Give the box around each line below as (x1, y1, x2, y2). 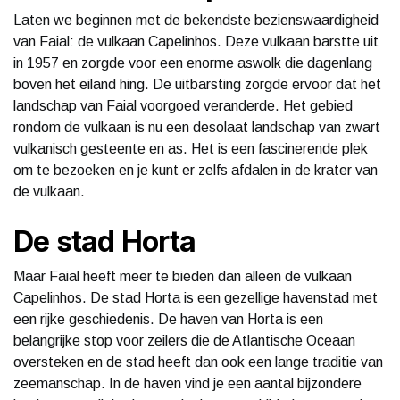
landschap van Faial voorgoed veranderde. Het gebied (13, 97, 353, 113)
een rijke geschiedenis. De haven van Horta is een (13, 311, 323, 327)
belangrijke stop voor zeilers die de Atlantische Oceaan (13, 332, 355, 348)
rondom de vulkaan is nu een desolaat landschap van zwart (13, 119, 380, 135)
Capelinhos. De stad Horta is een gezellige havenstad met (13, 289, 378, 305)
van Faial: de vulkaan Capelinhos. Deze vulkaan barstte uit (13, 33, 379, 49)
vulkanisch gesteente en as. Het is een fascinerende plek (13, 140, 368, 156)
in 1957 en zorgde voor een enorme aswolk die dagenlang (13, 54, 372, 71)
